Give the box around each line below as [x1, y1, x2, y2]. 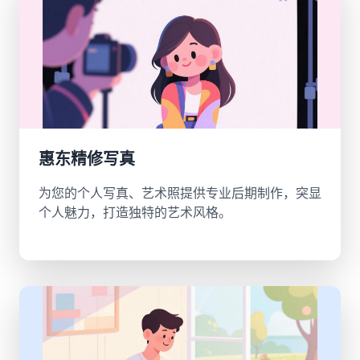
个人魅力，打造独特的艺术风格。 [39, 204, 231, 220]
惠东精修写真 [39, 149, 135, 169]
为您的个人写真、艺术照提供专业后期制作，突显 [39, 185, 321, 201]
